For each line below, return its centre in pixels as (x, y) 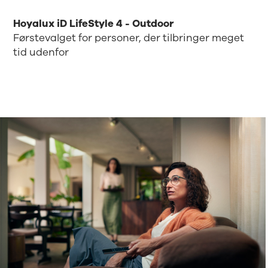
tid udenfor (41, 53)
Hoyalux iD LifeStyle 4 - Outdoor (94, 24)
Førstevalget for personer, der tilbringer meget (129, 38)
